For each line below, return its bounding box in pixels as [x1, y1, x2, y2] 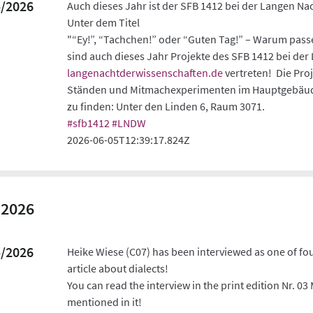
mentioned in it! [67, 294, 143, 309]
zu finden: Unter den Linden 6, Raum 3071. [67, 99, 265, 113]
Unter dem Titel [67, 15, 140, 29]
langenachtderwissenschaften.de [67, 65, 224, 80]
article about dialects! [67, 261, 169, 275]
